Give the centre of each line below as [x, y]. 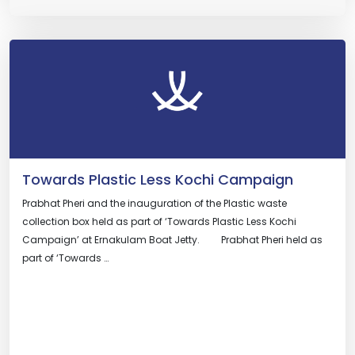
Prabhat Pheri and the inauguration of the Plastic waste [155, 203]
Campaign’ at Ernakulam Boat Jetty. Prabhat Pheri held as [172, 240]
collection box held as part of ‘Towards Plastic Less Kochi [159, 221]
